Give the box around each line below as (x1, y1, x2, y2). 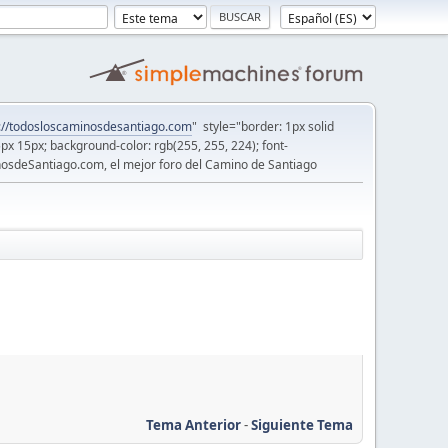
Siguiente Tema (251, 415, 353, 434)
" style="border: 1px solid (192, 118, 334, 135)
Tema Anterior (146, 415, 241, 434)
